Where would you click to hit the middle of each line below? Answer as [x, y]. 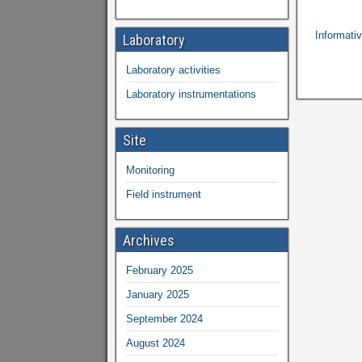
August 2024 [156, 343]
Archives [149, 240]
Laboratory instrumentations [191, 94]
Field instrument [164, 194]
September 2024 [164, 319]
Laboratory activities [173, 70]
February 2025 [160, 270]
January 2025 [158, 295]
